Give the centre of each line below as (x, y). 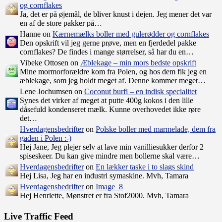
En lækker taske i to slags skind (145, 167)
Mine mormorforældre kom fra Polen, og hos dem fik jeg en (113, 72)
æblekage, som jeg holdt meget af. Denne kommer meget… (113, 81)
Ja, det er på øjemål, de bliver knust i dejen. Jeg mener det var (116, 14)
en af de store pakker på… (61, 23)
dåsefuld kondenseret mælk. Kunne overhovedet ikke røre (110, 110)
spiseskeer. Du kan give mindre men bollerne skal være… (110, 156)
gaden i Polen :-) (46, 138)
